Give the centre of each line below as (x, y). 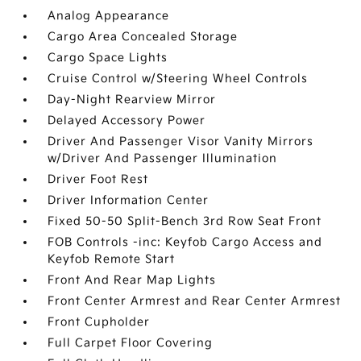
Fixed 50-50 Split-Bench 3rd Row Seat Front (185, 221)
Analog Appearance (109, 16)
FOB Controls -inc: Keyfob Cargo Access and (185, 242)
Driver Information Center (129, 200)
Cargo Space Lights (108, 58)
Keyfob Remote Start (112, 259)
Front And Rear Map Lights (132, 280)
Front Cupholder (99, 322)
